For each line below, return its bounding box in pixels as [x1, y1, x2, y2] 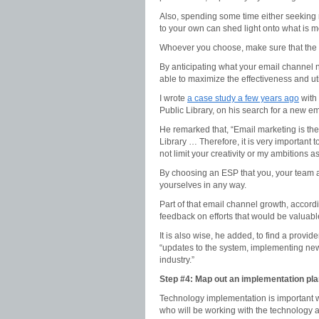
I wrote [159, 93, 187, 103]
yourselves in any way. [159, 180, 246, 190]
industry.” [159, 255, 194, 265]
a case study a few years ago [187, 93, 299, 103]
